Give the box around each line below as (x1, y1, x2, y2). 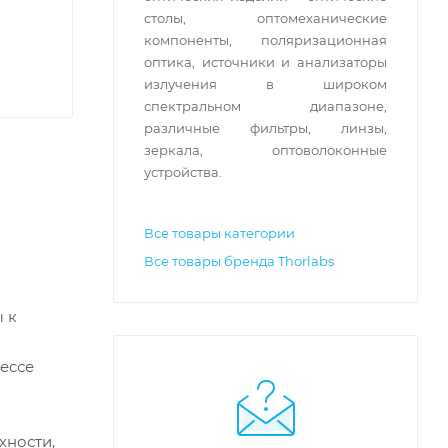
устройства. (144, 164, 225, 180)
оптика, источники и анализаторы (144, 54, 387, 70)
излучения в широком (144, 76, 387, 92)
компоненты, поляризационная (144, 32, 387, 48)
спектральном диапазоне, (144, 98, 387, 114)
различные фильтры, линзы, (144, 120, 387, 136)
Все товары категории (144, 225, 295, 241)
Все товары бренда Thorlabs (144, 253, 334, 269)
